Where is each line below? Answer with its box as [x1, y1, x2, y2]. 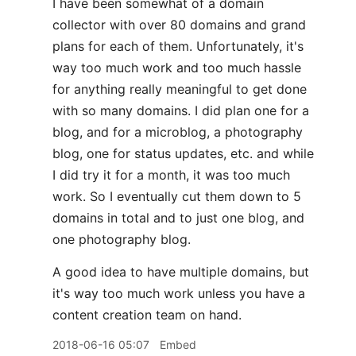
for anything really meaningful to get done [52, 81, 307, 97]
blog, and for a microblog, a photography [52, 124, 303, 140]
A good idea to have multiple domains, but [52, 264, 309, 280]
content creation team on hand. [52, 307, 242, 323]
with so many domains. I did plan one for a [52, 103, 309, 118]
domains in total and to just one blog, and [52, 210, 304, 226]
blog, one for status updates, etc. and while [52, 145, 314, 161]
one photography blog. [52, 231, 191, 247]
